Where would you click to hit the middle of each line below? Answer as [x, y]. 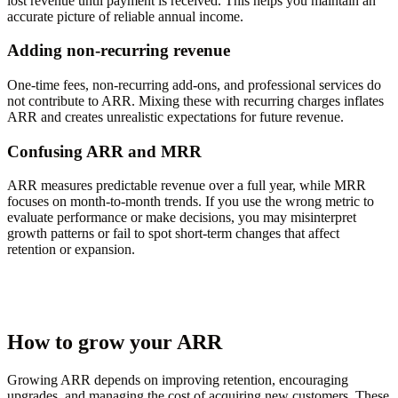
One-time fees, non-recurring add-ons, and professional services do [194, 85]
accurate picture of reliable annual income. [125, 16]
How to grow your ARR [115, 342]
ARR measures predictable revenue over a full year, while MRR [187, 186]
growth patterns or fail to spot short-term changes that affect [173, 234]
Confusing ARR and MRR [104, 151]
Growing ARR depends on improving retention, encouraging [178, 380]
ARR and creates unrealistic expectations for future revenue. [175, 117]
